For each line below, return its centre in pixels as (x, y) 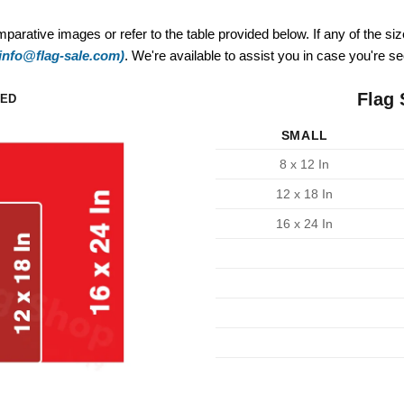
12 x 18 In (305, 194)
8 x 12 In (305, 165)
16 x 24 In (305, 224)
